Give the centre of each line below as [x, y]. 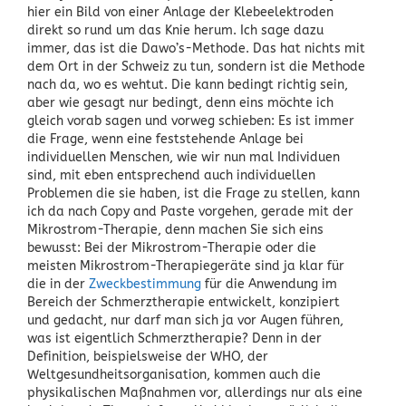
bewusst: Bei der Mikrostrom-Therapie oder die [172, 247]
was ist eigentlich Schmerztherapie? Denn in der [174, 338]
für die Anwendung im [269, 284]
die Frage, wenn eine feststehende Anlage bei [165, 139]
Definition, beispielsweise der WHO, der [148, 356]
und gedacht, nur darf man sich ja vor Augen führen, [185, 320]
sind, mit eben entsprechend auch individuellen [171, 175]
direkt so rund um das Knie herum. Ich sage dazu [175, 30]
